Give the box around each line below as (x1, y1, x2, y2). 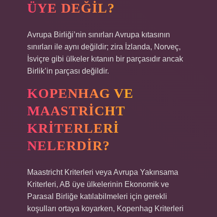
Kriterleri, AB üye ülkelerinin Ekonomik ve (27, 180, 169, 188)
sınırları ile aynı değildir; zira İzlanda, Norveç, (27, 43, 181, 51)
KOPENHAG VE (27, 86, 134, 101)
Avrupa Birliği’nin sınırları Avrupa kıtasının (27, 31, 170, 39)
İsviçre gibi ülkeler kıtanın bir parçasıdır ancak (27, 55, 183, 63)
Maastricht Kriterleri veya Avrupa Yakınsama (27, 168, 178, 176)
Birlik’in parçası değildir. (27, 67, 109, 75)
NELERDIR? (27, 138, 110, 153)
